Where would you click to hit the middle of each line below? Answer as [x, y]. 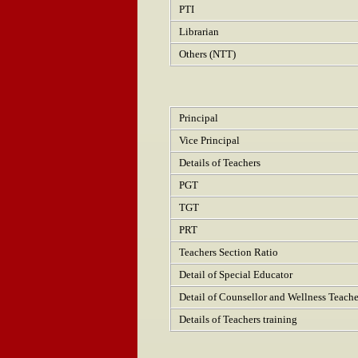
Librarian [199, 32]
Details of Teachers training [238, 319]
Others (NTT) [207, 54]
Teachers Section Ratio [229, 252]
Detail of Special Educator [236, 274]
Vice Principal [209, 140]
